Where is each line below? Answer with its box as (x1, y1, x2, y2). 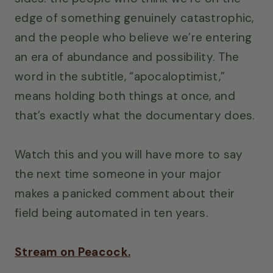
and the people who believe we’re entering (15, 29, 252, 45)
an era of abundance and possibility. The (15, 49, 239, 65)
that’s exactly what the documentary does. (15, 107, 255, 123)
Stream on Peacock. (15, 244, 131, 260)
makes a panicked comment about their (15, 185, 235, 201)
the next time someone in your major (15, 166, 221, 182)
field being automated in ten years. (15, 205, 208, 221)
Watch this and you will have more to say (15, 146, 243, 162)
